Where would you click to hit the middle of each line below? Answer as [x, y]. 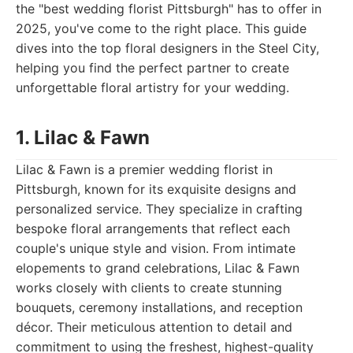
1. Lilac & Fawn [83, 137]
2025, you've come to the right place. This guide [161, 28]
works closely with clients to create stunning [149, 288]
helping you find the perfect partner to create [152, 68]
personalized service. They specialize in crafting [159, 209]
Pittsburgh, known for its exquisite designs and [156, 189]
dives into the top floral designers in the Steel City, [167, 48]
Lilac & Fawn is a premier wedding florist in [144, 169]
